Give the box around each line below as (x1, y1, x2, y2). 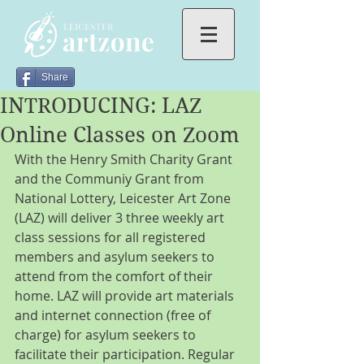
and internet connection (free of (15, 306, 214, 324)
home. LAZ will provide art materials (15, 287, 237, 305)
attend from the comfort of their (15, 267, 216, 285)
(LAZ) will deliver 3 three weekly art (15, 209, 227, 227)
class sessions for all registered (15, 228, 209, 246)
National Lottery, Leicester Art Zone (15, 189, 234, 207)
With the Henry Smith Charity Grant (15, 150, 236, 168)
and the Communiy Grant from (15, 170, 207, 188)
